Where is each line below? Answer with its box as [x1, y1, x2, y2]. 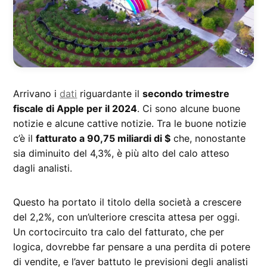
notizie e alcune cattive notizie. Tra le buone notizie [13, 117, 247, 129]
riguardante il [77, 87, 143, 100]
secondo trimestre [142, 87, 230, 100]
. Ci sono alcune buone [137, 102, 241, 114]
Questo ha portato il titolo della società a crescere [13, 195, 242, 208]
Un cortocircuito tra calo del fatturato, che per [13, 225, 225, 238]
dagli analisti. [13, 162, 73, 174]
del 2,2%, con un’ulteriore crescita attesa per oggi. [13, 210, 240, 223]
